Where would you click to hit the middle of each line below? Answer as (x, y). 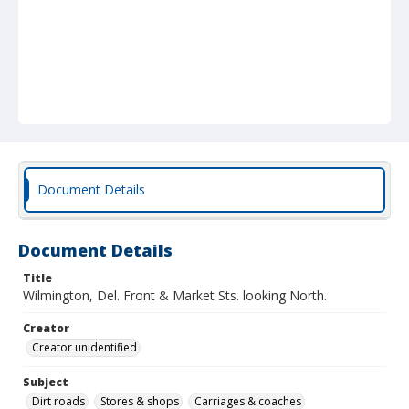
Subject (46, 382)
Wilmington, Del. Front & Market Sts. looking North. (175, 295)
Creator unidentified (84, 347)
